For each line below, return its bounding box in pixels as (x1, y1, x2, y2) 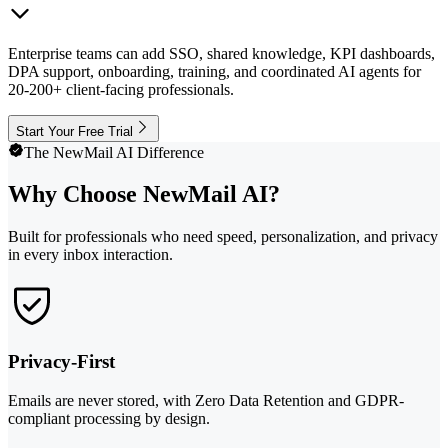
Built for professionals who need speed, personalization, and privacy (8, 228, 438, 246)
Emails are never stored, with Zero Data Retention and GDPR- (8, 391, 404, 409)
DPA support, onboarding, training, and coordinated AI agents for (8, 62, 421, 80)
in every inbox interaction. (8, 246, 173, 264)
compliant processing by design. (8, 409, 210, 427)
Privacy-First (8, 351, 115, 373)
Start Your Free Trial (16, 123, 133, 139)
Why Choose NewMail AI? (8, 181, 280, 208)
